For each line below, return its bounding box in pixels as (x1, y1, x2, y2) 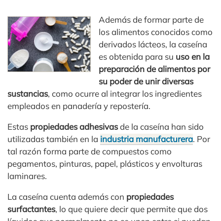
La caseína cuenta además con (7, 191, 126, 202)
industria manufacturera (100, 133, 193, 144)
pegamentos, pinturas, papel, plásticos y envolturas (7, 158, 202, 169)
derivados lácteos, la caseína (99, 38, 208, 49)
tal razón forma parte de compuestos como (7, 146, 172, 156)
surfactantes (7, 203, 55, 214)
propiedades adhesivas (30, 121, 118, 132)
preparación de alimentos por (99, 63, 211, 74)
